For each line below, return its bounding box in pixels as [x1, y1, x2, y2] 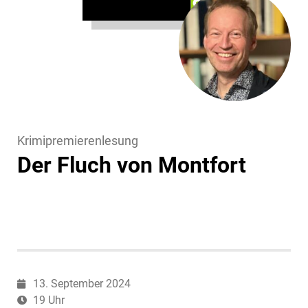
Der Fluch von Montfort [17, 151, 246, 178]
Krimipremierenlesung [17, 133, 138, 148]
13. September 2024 [32, 276, 131, 290]
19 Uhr [32, 293, 65, 307]
